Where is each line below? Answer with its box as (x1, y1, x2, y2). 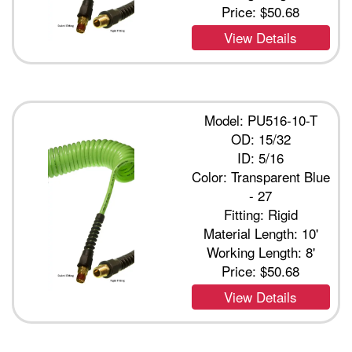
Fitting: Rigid (223, 204, 298, 224)
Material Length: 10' (203, 223, 318, 243)
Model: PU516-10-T (203, 110, 317, 130)
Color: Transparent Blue (191, 167, 330, 186)
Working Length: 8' (206, 242, 315, 262)
